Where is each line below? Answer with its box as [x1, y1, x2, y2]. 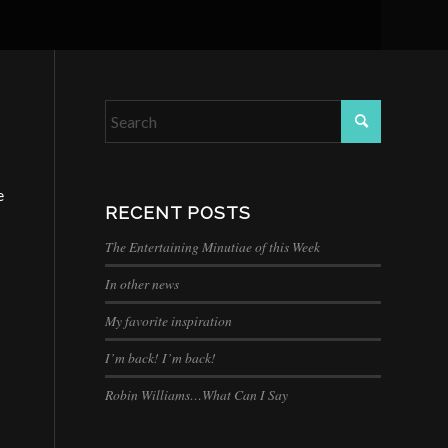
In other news [105, 274, 180, 293]
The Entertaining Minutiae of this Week [105, 237, 321, 256]
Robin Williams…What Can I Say [105, 385, 289, 404]
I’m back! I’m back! [105, 348, 217, 367]
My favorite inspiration [105, 311, 233, 330]
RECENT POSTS [105, 202, 252, 223]
